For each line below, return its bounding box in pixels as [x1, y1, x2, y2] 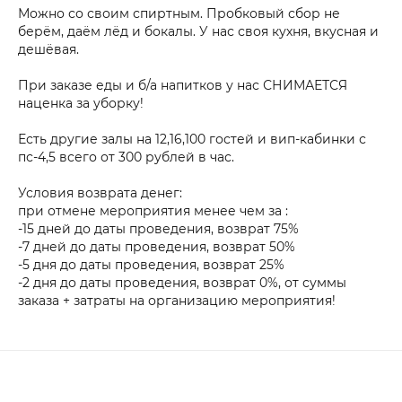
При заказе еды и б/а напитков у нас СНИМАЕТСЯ [18, 76, 347, 93]
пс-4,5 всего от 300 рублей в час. [18, 148, 238, 165]
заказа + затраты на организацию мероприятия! [18, 292, 336, 309]
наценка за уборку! [18, 94, 147, 111]
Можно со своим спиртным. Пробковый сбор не [18, 4, 340, 22]
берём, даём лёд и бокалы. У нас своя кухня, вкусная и [18, 22, 379, 39]
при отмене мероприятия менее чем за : [18, 202, 288, 219]
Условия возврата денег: [18, 184, 182, 201]
